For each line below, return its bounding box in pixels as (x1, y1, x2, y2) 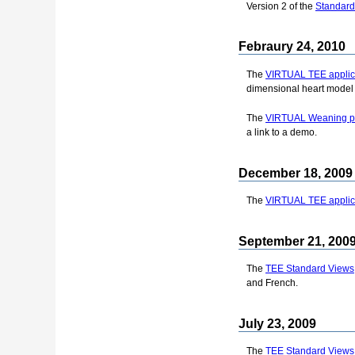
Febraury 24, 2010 (239, 40, 345, 54)
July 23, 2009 (239, 316, 316, 330)
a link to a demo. (246, 126, 317, 138)
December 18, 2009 (239, 166, 353, 180)
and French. (246, 277, 298, 289)
